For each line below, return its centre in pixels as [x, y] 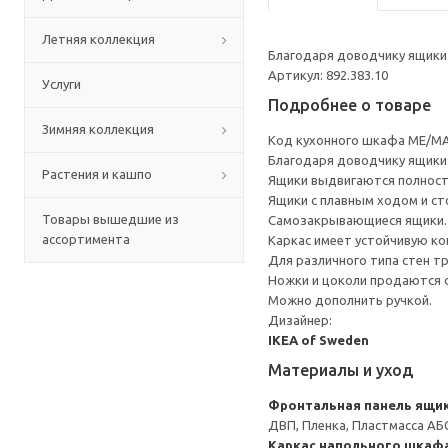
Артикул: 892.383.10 [328, 75]
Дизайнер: [300, 320]
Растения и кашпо [97, 174]
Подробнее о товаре [349, 105]
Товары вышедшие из [110, 219]
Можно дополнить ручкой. [350, 300]
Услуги [61, 84]
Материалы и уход [340, 370]
